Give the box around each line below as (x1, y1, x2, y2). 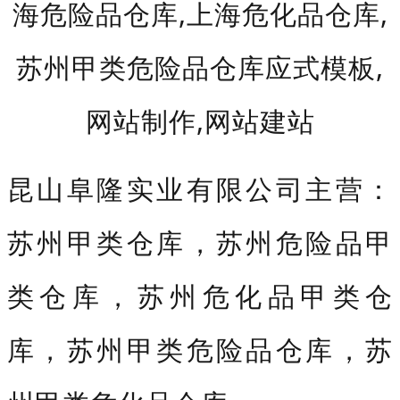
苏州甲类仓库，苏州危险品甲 (7, 223, 393, 261)
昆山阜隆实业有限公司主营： (7, 170, 393, 207)
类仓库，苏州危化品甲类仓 (7, 277, 393, 314)
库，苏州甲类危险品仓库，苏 (7, 330, 393, 368)
